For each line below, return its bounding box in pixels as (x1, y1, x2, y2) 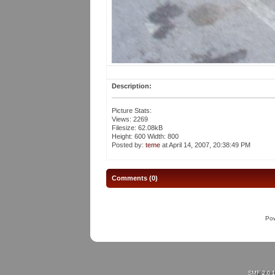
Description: (111, 82, 152, 90)
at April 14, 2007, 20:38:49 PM (160, 141, 250, 149)
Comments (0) (112, 174, 158, 182)
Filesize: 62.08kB (111, 124, 163, 132)
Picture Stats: (111, 107, 152, 115)
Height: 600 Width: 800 (111, 133, 179, 141)
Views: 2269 (111, 115, 148, 123)
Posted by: (111, 141, 145, 149)
